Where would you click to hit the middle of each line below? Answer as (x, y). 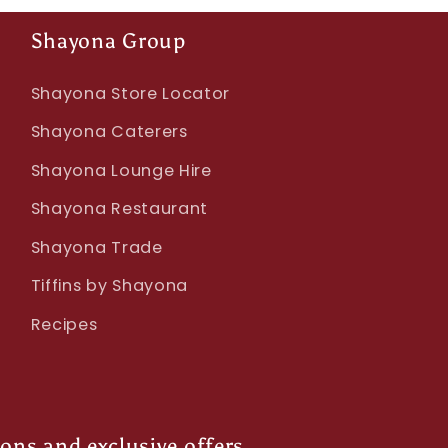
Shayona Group (108, 40)
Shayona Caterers (109, 132)
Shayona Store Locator (130, 93)
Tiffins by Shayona (109, 286)
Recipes (64, 324)
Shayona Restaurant (119, 209)
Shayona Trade (96, 247)
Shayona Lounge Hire (121, 170)
